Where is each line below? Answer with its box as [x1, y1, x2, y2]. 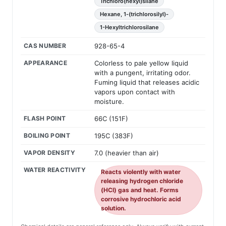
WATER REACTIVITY [24, 166, 86, 174]
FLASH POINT [24, 115, 66, 123]
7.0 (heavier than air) [94, 149, 159, 157]
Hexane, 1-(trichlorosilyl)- [100, 11, 168, 18]
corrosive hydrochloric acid [101, 195, 181, 203]
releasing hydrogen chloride [101, 177, 183, 185]
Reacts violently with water [101, 168, 181, 176]
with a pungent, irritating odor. [94, 69, 191, 77]
